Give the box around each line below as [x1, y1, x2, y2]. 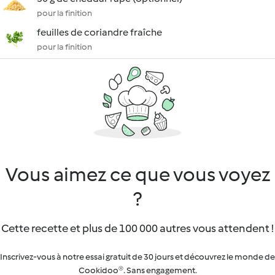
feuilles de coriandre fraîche [37, 26, 162, 38]
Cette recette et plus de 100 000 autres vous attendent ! [1, 222, 274, 235]
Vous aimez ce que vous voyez [5, 163, 270, 186]
